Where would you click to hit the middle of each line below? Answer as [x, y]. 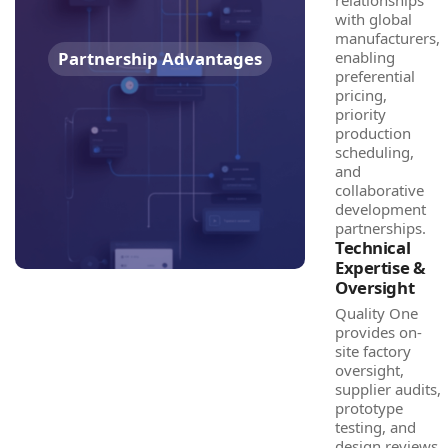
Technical [373, 247]
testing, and [375, 427]
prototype [369, 408]
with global [373, 19]
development [380, 209]
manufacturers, [387, 38]
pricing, [361, 95]
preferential [375, 76]
